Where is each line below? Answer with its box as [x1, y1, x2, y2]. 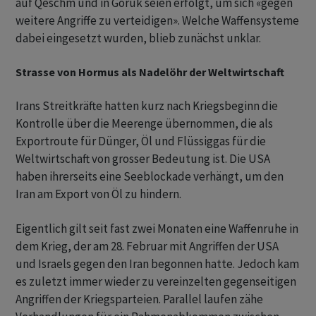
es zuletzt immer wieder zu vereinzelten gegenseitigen [16, 274, 296, 289]
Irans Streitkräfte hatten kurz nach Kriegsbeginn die [16, 98, 278, 114]
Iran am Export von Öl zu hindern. [16, 186, 181, 202]
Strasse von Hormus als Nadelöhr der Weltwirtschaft [16, 65, 284, 79]
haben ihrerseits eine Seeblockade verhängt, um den [16, 169, 284, 184]
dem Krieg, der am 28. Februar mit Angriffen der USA [16, 238, 279, 254]
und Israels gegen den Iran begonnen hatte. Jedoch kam [16, 256, 299, 272]
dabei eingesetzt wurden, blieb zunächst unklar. [16, 30, 261, 46]
